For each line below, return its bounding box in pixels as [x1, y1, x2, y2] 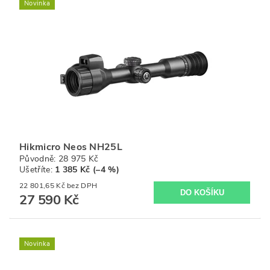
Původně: [19, 153, 58, 165]
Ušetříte [19, 164, 51, 175]
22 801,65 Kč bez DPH [67, 181, 98, 190]
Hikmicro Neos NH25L [19, 140, 123, 154]
